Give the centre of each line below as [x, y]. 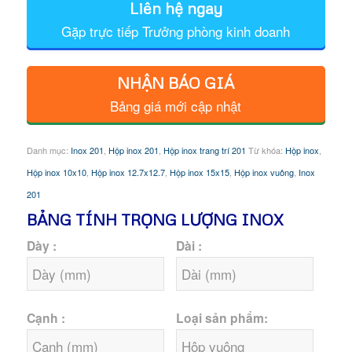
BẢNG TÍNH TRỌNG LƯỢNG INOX [155, 220]
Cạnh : [46, 318]
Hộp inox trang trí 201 [204, 150]
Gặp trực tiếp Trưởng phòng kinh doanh [176, 31]
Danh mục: [48, 150]
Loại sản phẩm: [222, 318]
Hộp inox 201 [133, 150]
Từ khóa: [266, 150]
